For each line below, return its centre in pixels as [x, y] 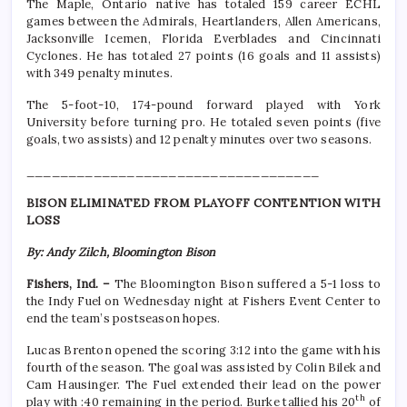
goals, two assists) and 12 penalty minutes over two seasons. [199, 140]
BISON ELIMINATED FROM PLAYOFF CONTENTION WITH [203, 203]
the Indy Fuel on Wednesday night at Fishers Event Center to [203, 302]
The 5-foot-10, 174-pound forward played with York [203, 105]
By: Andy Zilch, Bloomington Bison [121, 253]
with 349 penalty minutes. [99, 74]
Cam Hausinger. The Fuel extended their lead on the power [203, 385]
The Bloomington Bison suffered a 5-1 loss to [247, 284]
